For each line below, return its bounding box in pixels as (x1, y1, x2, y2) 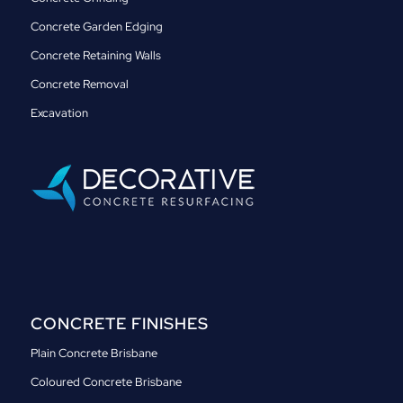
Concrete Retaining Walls (30, 48, 161, 64)
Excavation (30, 105, 88, 121)
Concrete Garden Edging (30, 19, 163, 35)
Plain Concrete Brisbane (30, 345, 157, 362)
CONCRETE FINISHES (30, 313, 209, 335)
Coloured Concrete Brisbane (30, 374, 182, 390)
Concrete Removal (30, 76, 129, 93)
